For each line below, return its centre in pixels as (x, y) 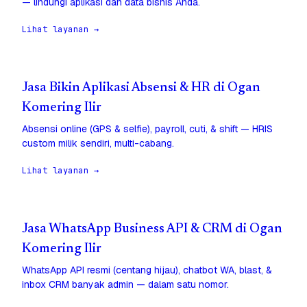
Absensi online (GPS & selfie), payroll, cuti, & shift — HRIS (147, 129)
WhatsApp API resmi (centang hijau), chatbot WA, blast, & (147, 270)
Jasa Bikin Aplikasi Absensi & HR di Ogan (141, 88)
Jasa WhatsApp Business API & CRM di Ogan (152, 230)
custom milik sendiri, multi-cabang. (98, 144)
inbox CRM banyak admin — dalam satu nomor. (125, 285)
